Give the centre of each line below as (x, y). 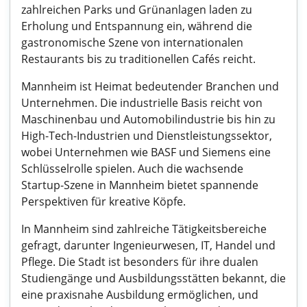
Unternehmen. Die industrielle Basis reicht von (142, 103)
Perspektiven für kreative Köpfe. (103, 201)
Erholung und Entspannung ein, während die (137, 26)
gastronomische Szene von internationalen (132, 42)
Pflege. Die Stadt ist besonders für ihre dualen (140, 262)
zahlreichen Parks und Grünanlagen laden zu (137, 10)
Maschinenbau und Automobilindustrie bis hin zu (148, 119)
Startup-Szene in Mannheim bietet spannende (140, 185)
